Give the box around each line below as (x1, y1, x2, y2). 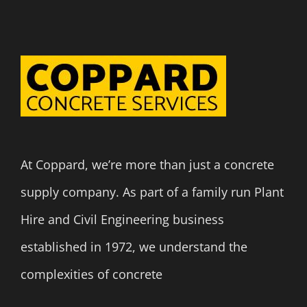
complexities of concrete (21, 266, 162, 283)
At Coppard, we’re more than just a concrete (21, 156, 274, 173)
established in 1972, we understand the (21, 238, 247, 256)
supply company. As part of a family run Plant (21, 184, 284, 201)
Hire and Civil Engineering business (21, 211, 224, 228)
